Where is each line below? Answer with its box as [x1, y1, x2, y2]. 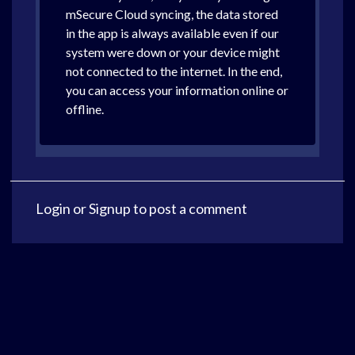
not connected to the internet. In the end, [66, 63, 282, 78]
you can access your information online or [66, 82, 288, 97]
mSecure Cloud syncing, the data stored [66, 6, 278, 21]
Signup [89, 200, 131, 217]
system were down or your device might [66, 44, 280, 59]
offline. [66, 101, 104, 116]
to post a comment [131, 200, 247, 217]
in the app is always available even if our [66, 25, 279, 40]
